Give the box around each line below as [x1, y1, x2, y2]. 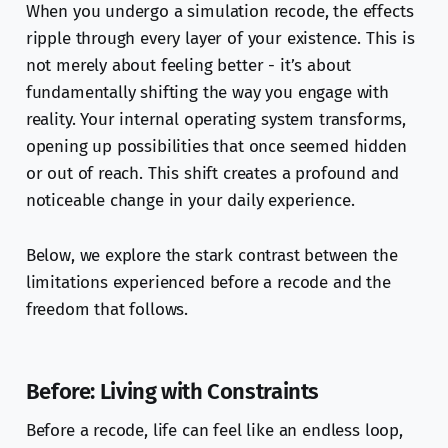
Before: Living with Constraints [25, 378, 320, 406]
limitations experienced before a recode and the [25, 272, 391, 294]
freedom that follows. [25, 299, 189, 321]
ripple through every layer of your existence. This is [25, 28, 415, 50]
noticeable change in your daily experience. [25, 190, 355, 212]
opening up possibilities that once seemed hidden [25, 136, 407, 158]
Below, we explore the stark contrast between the [25, 245, 398, 267]
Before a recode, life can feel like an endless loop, [25, 420, 403, 442]
